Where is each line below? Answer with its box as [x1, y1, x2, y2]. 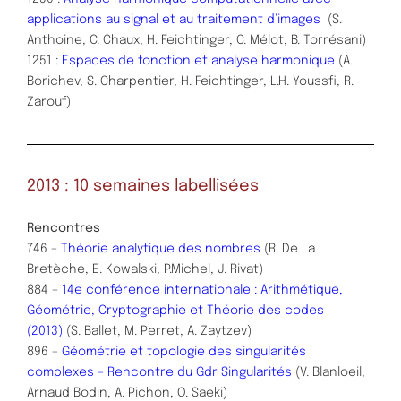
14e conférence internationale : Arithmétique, [62, 283, 343, 296]
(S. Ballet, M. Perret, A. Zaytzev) [66, 324, 252, 337]
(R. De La [264, 242, 315, 255]
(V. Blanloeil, [295, 365, 365, 379]
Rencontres [27, 221, 100, 235]
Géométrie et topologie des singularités [62, 345, 306, 358]
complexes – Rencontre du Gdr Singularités [27, 365, 295, 379]
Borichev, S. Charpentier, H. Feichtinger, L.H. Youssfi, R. [27, 74, 354, 88]
